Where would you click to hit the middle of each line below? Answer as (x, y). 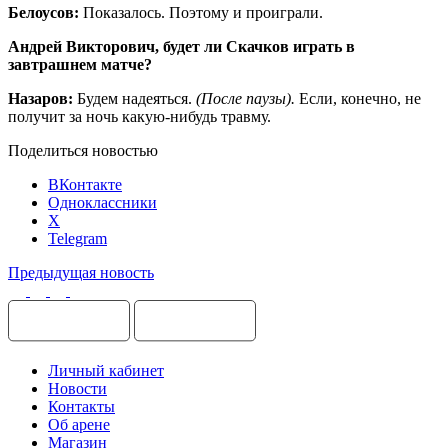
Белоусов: (43, 12)
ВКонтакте (85, 184)
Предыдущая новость (81, 272)
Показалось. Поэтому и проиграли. (201, 12)
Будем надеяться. (134, 98)
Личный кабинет (106, 370)
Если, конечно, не (358, 98)
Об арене (79, 424)
